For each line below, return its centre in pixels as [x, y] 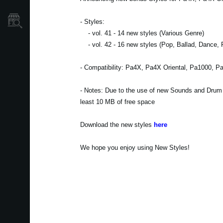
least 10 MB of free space [117, 102]
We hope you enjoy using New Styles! [135, 148]
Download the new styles [117, 125]
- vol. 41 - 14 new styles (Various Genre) [142, 33]
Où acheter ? [56, 21]
